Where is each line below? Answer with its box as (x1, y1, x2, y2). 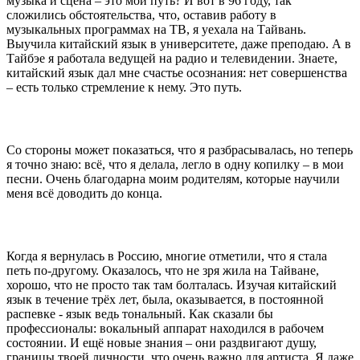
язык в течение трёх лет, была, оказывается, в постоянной (6, 292, 324, 306)
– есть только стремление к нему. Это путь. (6, 80, 242, 94)
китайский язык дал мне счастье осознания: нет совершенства (6, 65, 347, 80)
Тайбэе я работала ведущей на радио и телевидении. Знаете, (6, 51, 337, 65)
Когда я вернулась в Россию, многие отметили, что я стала (6, 248, 327, 263)
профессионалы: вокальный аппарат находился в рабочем (6, 321, 324, 335)
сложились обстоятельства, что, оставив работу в (6, 7, 276, 22)
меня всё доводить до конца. (6, 186, 162, 200)
